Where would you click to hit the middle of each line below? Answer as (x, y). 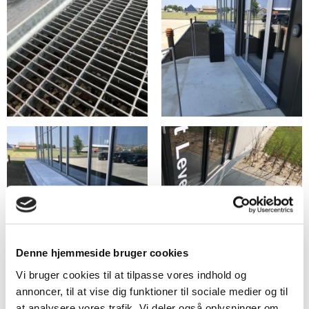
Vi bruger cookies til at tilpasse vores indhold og (131, 275)
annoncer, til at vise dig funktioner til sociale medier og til (152, 291)
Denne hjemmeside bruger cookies (102, 253)
